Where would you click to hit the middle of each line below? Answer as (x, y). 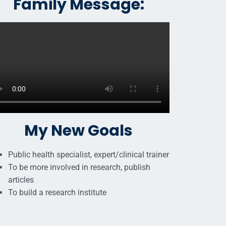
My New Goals (79, 131)
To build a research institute (57, 193)
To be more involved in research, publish (79, 167)
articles (21, 180)
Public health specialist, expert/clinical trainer (88, 155)
